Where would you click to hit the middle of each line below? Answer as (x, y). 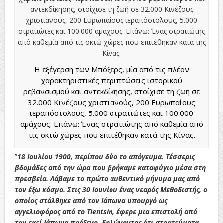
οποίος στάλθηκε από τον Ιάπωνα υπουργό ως (91, 200)
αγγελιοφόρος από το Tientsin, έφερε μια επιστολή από (106, 211)
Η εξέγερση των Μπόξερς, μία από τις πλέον (111, 69)
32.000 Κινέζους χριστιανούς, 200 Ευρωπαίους (112, 102)
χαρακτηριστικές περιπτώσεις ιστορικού (111, 80)
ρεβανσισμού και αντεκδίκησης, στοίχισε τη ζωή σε (112, 91)
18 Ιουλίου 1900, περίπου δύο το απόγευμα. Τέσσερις (106, 156)
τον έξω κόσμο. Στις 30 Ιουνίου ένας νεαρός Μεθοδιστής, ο (111, 189)
